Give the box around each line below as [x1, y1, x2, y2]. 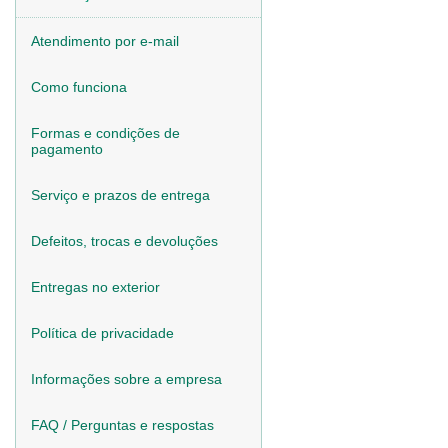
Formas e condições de [31, 125, 180, 141]
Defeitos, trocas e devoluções [31, 233, 218, 249]
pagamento [31, 141, 103, 157]
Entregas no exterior [31, 279, 160, 295]
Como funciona [31, 79, 127, 95]
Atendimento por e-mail [31, 33, 179, 49]
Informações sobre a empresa [31, 371, 222, 387]
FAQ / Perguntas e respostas [31, 417, 214, 433]
